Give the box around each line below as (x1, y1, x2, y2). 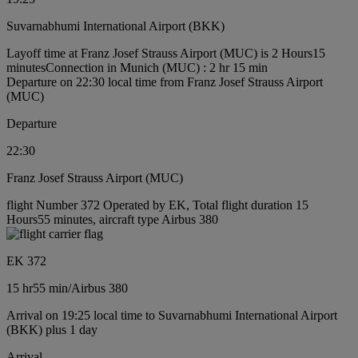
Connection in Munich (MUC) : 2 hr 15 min (46, 60, 268, 74)
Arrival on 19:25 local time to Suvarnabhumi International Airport (6, 308, 337, 322)
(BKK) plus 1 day (6, 322, 97, 336)
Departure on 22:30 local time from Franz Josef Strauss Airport (6, 74, 323, 89)
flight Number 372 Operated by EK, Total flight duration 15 (6, 197, 308, 212)
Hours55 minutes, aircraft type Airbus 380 (6, 212, 218, 226)
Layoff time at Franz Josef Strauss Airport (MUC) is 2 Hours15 (6, 46, 325, 60)
